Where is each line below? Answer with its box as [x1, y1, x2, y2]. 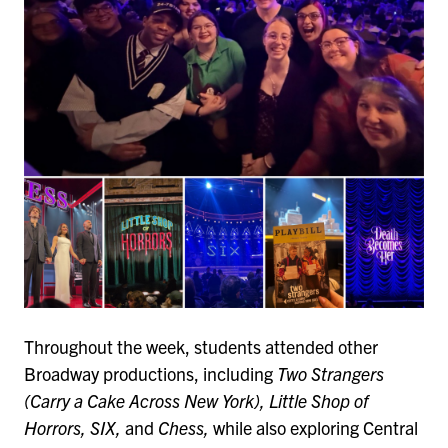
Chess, [158, 416, 213, 440]
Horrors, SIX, [24, 416, 125, 440]
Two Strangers [277, 362, 384, 386]
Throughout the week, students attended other [24, 335, 378, 359]
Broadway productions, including [24, 362, 277, 386]
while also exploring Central [213, 416, 418, 440]
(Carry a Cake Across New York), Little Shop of [24, 389, 369, 413]
